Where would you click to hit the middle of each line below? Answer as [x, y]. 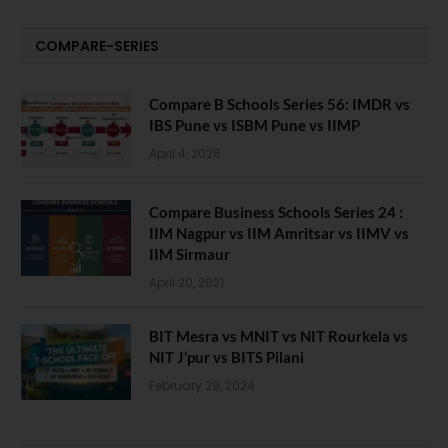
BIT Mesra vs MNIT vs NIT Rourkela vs [278, 335]
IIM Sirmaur [189, 253]
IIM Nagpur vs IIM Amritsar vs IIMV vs [279, 232]
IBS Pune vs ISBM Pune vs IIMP [254, 124]
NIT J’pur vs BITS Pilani [226, 356]
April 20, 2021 [186, 282]
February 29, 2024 [202, 385]
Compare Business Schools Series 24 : [276, 211]
